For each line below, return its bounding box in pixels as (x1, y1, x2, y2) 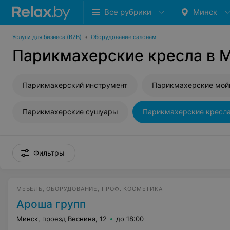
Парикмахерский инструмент (23, 81, 127, 89)
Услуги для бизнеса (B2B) (12, 33, 82, 41)
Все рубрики (104, 7, 151, 17)
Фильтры (33, 148, 65, 157)
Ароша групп (16, 198, 86, 210)
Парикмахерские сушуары (23, 107, 118, 116)
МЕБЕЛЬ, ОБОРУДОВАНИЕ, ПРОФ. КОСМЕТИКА (16, 185, 163, 193)
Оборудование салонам (91, 33, 156, 41)
